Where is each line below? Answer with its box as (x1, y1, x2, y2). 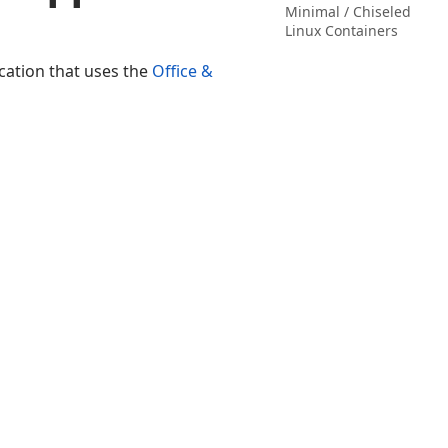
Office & (152, 60, 213, 82)
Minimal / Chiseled (285, 2, 411, 21)
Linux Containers (285, 21, 398, 40)
